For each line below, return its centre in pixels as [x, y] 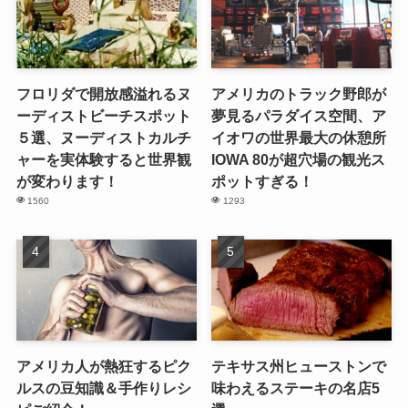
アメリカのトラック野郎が [299, 93]
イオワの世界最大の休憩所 [299, 137]
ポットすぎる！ [263, 181]
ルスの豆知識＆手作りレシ [103, 388]
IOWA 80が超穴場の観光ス [299, 159]
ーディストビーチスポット [103, 115]
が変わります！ [67, 181]
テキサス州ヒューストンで [299, 367]
